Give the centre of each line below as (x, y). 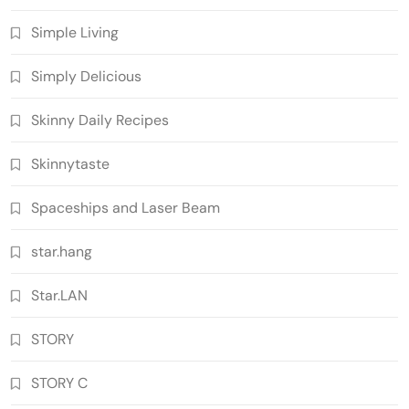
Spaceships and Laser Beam (126, 207)
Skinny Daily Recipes (100, 120)
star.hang (62, 251)
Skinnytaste (70, 163)
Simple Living (75, 32)
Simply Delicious (86, 76)
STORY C (59, 383)
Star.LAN (59, 295)
